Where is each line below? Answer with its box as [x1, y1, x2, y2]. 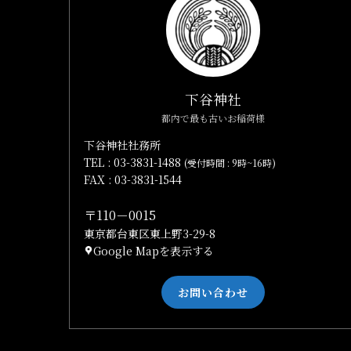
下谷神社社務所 [84, 137, 161, 154]
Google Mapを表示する [93, 243, 214, 259]
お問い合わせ [178, 284, 248, 300]
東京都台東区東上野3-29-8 [84, 226, 215, 242]
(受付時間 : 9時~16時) [184, 156, 276, 170]
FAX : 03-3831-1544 [84, 172, 182, 188]
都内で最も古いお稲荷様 [161, 111, 265, 125]
